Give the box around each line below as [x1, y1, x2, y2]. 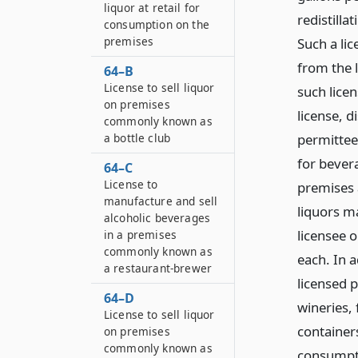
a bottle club [104, 130, 171, 145]
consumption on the [104, 17, 209, 32]
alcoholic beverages [104, 210, 211, 225]
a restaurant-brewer [104, 261, 213, 276]
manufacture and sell [104, 193, 218, 209]
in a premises [104, 227, 177, 242]
